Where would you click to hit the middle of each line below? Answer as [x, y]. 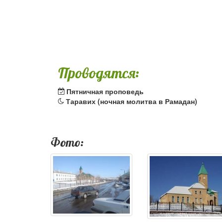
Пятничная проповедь [105, 91]
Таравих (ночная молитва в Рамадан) [132, 101]
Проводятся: [99, 73]
